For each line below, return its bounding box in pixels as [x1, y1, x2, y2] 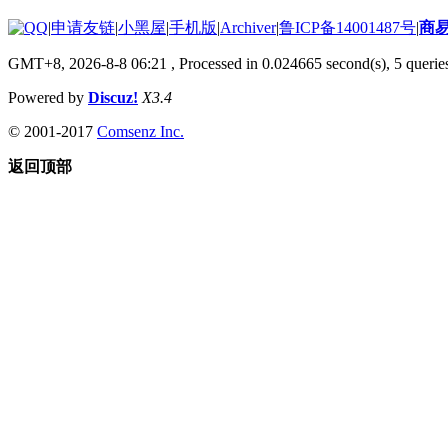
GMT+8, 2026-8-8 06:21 [8, 54, 167, 72]
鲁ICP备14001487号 [279, 18, 416, 36]
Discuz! [88, 88, 138, 106]
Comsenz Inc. [97, 122, 184, 140]
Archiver [220, 18, 276, 36]
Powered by [8, 88, 88, 106]
